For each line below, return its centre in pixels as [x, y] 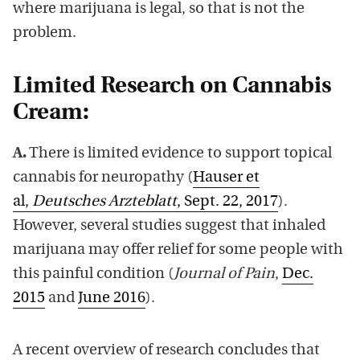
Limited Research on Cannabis [172, 86]
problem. [45, 33]
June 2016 [112, 298]
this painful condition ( [93, 274]
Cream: [51, 113]
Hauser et [226, 178]
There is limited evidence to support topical [179, 153]
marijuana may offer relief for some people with [178, 250]
